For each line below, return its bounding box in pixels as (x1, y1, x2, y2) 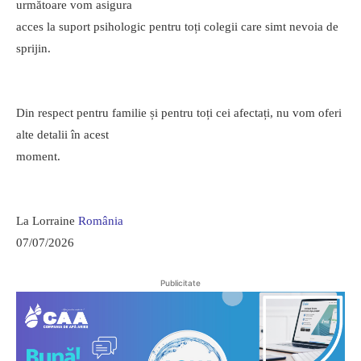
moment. (16, 150, 60, 164)
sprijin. (16, 42, 51, 56)
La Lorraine (16, 214, 78, 228)
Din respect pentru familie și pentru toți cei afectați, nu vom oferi (16, 106, 342, 120)
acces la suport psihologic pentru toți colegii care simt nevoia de (16, 20, 338, 34)
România (78, 214, 123, 228)
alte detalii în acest (16, 128, 109, 142)
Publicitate (160, 278, 201, 288)
